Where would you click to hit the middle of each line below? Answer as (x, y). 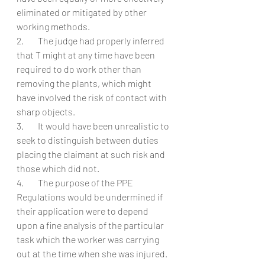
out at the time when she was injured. (93, 253)
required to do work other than (80, 69)
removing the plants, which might (85, 83)
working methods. (53, 26)
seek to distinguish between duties (88, 140)
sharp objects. (46, 112)
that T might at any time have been (87, 55)
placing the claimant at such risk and (92, 154)
